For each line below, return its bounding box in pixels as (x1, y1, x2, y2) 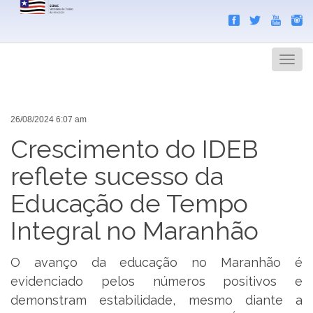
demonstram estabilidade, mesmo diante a (10, 293, 303, 308)
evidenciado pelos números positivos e (10, 274, 303, 289)
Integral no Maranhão (10, 215, 259, 245)
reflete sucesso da (10, 161, 224, 191)
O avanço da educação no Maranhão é (10, 255, 303, 270)
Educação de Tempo (10, 188, 248, 218)
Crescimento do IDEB (10, 133, 259, 163)
